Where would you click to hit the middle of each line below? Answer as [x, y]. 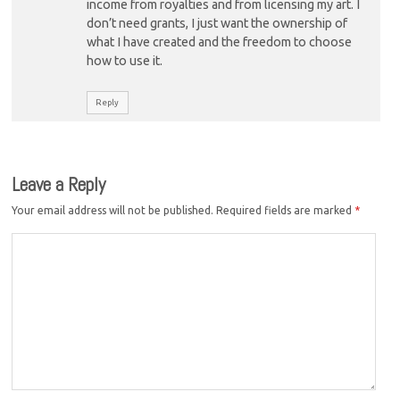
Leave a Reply [59, 184]
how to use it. [124, 60]
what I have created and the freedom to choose [219, 42]
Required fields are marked [286, 211]
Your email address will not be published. [113, 211]
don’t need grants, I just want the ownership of [217, 23]
